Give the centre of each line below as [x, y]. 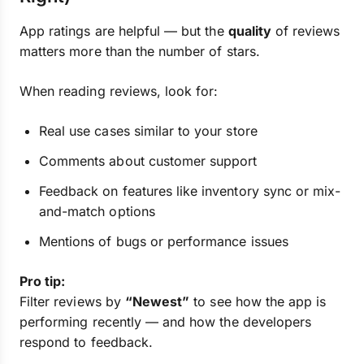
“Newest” [157, 301]
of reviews [305, 31]
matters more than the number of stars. [140, 51]
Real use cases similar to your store [148, 131]
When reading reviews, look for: [119, 91]
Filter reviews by [72, 301]
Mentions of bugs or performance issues [164, 241]
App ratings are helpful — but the [124, 31]
